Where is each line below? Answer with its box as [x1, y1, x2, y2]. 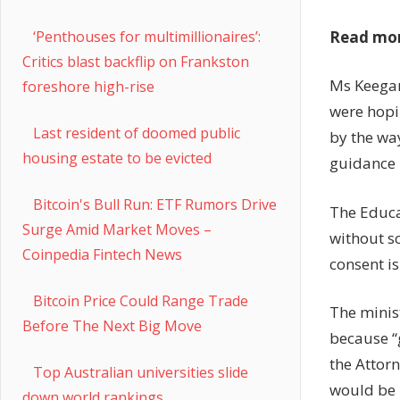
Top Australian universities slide [33, 362, 248, 383]
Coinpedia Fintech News [22, 245, 182, 265]
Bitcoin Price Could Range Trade [33, 291, 248, 312]
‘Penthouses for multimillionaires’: [33, 27, 261, 47]
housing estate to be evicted [22, 148, 212, 169]
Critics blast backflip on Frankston [22, 52, 249, 72]
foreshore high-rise [22, 77, 154, 97]
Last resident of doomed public [33, 123, 240, 144]
